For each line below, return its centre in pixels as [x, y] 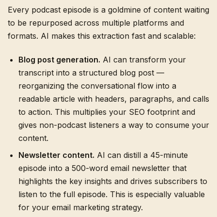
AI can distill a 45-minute [141, 155]
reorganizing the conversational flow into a [97, 86]
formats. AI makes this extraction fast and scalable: [102, 36]
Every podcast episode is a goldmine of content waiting [108, 10]
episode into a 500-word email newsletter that [102, 168]
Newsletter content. [56, 155]
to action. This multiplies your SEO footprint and [107, 112]
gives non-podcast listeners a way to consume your [114, 125]
